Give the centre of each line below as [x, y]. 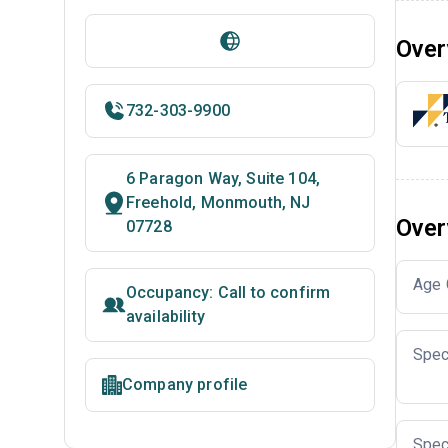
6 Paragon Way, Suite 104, [223, 178]
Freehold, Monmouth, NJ [218, 202]
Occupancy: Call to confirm [228, 292]
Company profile [185, 384]
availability [165, 316]
